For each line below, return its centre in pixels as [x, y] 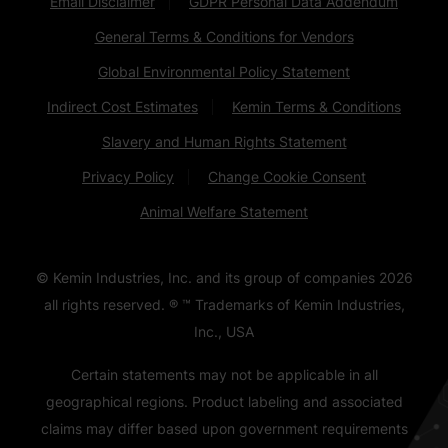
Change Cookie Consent [287, 176]
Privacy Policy [128, 176]
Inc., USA [224, 331]
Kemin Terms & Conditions [316, 106]
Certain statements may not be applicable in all [224, 374]
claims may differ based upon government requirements [224, 428]
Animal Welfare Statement [224, 211]
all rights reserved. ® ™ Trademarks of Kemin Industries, [224, 304]
